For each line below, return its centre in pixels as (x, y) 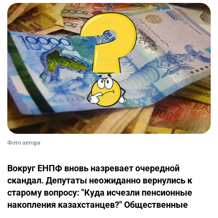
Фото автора (24, 143)
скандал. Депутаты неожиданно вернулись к (100, 181)
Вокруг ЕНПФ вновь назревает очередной (93, 168)
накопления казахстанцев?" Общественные (98, 205)
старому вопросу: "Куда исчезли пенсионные (100, 193)
